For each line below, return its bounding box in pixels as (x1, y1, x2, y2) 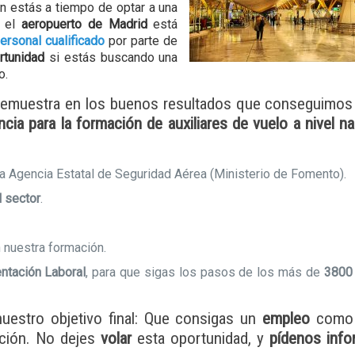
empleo (262, 309, 311, 328)
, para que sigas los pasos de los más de (86, 265, 320, 280)
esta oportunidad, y (131, 329, 269, 348)
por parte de (105, 33, 178, 48)
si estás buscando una (44, 50, 178, 65)
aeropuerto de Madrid (21, 17, 147, 32)
